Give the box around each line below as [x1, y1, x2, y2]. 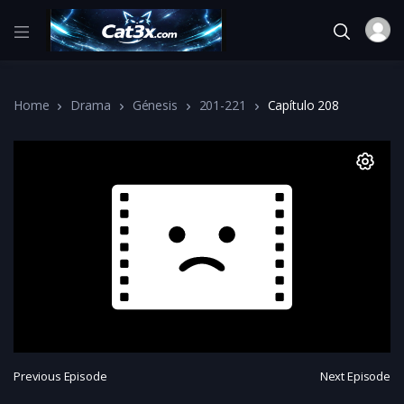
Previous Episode [14, 368, 107, 384]
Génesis [132, 96, 178, 114]
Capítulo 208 [267, 96, 339, 114]
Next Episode [319, 368, 390, 384]
